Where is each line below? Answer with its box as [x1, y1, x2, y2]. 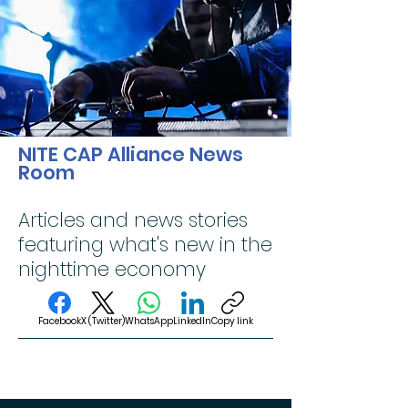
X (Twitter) [81, 314, 125, 328]
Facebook [38, 314, 81, 328]
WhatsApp [125, 314, 173, 328]
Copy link [211, 314, 253, 328]
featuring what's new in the [18, 231, 272, 258]
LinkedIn [173, 314, 211, 328]
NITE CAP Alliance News [18, 141, 243, 168]
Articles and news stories [18, 207, 248, 233]
